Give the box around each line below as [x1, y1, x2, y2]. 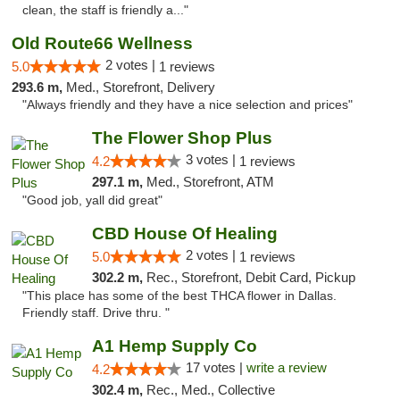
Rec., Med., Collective [146, 382, 275, 397]
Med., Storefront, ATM [146, 174, 274, 189]
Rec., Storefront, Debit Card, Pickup [146, 270, 355, 285]
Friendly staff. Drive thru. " [22, 306, 170, 320]
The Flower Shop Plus [91, 129, 272, 147]
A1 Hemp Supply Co [91, 337, 257, 355]
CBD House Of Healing [91, 224, 278, 243]
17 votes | [185, 360, 246, 375]
